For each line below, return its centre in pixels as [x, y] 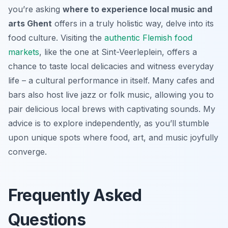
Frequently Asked [75, 195]
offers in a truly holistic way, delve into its [133, 23]
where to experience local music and [137, 9]
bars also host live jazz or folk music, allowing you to [111, 94]
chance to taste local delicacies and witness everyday [111, 66]
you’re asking [35, 9]
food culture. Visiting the [56, 37]
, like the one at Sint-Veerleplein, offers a [118, 52]
